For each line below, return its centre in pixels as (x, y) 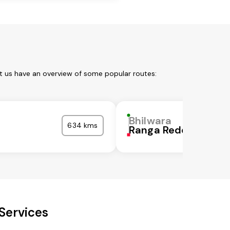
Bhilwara (150, 121)
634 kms (83, 126)
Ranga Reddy (162, 130)
